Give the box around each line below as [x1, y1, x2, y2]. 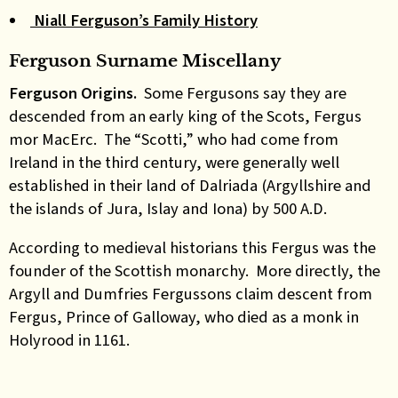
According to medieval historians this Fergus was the [9, 236, 376, 259]
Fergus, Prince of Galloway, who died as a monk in [9, 306, 359, 328]
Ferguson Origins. [9, 81, 144, 104]
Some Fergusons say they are [144, 81, 346, 104]
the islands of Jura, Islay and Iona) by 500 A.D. [9, 196, 327, 219]
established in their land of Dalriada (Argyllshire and [9, 173, 371, 196]
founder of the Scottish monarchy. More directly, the [9, 259, 380, 282]
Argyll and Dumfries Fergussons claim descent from [9, 283, 372, 305]
